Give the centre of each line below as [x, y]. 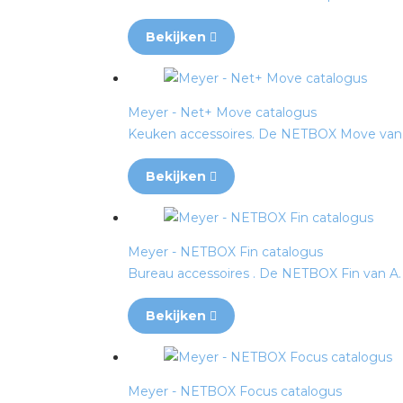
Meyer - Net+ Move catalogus [222, 112]
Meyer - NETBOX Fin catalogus [225, 252]
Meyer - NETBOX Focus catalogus [235, 391]
